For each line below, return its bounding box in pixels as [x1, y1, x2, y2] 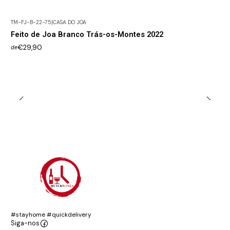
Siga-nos [11, 219, 40, 228]
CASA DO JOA [53, 18, 86, 26]
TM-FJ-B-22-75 [11, 18, 51, 26]
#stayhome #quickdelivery [11, 210, 91, 219]
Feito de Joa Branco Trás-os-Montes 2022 [11, 30, 163, 40]
